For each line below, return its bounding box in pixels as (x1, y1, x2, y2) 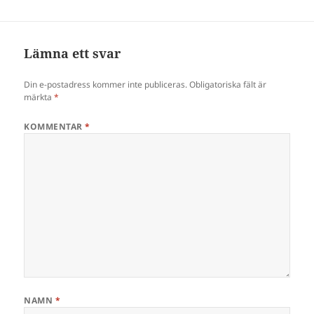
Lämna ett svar (24, 45, 121, 62)
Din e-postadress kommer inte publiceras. (24, 78, 188, 91)
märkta (24, 91, 55, 104)
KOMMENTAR (24, 121, 86, 133)
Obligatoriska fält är (189, 78, 267, 91)
